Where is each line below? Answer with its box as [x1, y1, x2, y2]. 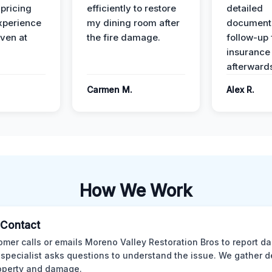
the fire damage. [87, 32, 160, 43]
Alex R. [226, 84, 254, 95]
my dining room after [87, 17, 180, 29]
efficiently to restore [87, 2, 176, 14]
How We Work [80, 180, 192, 201]
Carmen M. [87, 84, 132, 95]
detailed [226, 2, 263, 14]
